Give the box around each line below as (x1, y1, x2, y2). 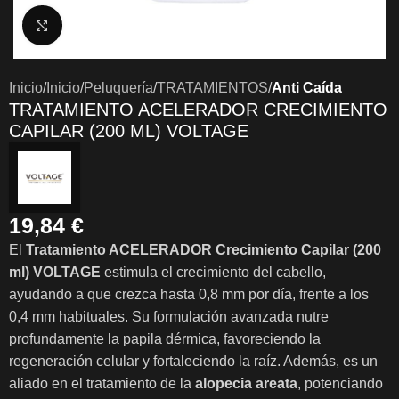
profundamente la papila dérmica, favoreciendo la (9, 331, 321, 346)
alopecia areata (195, 376, 297, 391)
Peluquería (84, 80, 153, 95)
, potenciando (297, 376, 383, 391)
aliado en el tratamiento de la (9, 376, 195, 391)
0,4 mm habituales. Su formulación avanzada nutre (9, 309, 329, 324)
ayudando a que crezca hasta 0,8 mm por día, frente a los (9, 287, 369, 302)
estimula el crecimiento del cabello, (101, 265, 326, 280)
